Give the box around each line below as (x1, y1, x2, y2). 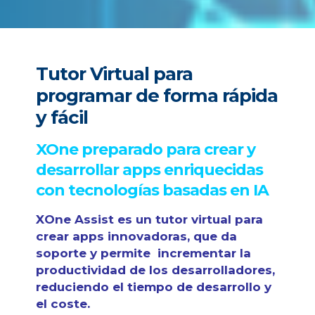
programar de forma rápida (35, 84, 278, 108)
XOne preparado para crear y (35, 140, 255, 160)
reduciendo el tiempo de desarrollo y (35, 280, 271, 295)
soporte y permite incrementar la (35, 246, 251, 261)
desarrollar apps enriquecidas (35, 160, 263, 180)
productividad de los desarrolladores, (35, 263, 275, 278)
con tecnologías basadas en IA (35, 181, 269, 200)
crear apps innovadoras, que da (35, 229, 237, 244)
